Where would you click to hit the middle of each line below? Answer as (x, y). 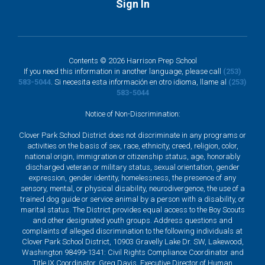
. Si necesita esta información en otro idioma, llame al (140, 82)
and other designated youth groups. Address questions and (132, 220)
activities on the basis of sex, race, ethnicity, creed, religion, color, (132, 146)
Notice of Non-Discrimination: (132, 114)
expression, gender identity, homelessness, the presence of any (132, 178)
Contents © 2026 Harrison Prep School (132, 61)
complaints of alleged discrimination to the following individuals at (132, 231)
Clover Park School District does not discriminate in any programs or (132, 135)
